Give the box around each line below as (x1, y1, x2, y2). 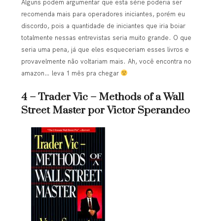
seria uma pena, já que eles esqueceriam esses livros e (21, 45, 189, 54)
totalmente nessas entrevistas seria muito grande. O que (21, 34, 191, 42)
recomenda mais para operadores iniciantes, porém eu (21, 10, 185, 18)
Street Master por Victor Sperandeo (21, 104, 190, 117)
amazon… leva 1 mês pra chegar (21, 69, 121, 77)
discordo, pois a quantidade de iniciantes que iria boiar (21, 22, 185, 30)
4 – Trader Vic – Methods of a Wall (21, 90, 184, 104)
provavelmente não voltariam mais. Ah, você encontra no (21, 57, 191, 66)
